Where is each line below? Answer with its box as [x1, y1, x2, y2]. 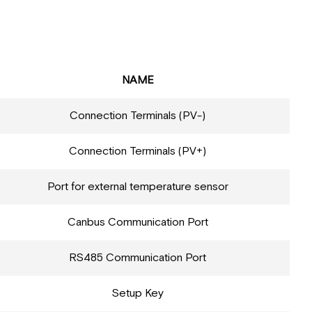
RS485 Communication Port [69, 250, 206, 265]
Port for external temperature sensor [47, 179, 228, 194]
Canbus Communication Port [67, 214, 208, 230]
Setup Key [111, 286, 164, 301]
